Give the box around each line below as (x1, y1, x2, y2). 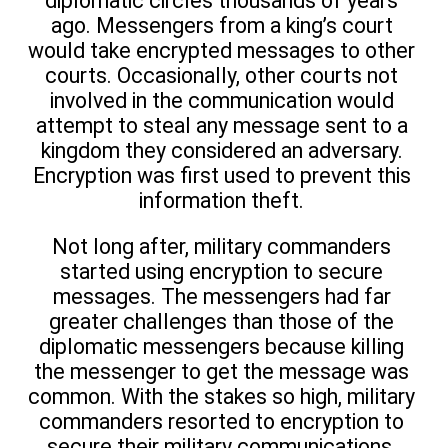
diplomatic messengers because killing (39, 334, 404, 360)
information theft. (139, 187, 304, 213)
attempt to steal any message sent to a (35, 112, 408, 138)
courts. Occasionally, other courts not (45, 62, 398, 88)
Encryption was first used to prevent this (32, 162, 411, 188)
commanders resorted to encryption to (39, 409, 404, 435)
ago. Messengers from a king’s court (50, 12, 393, 38)
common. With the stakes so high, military (28, 384, 415, 410)
